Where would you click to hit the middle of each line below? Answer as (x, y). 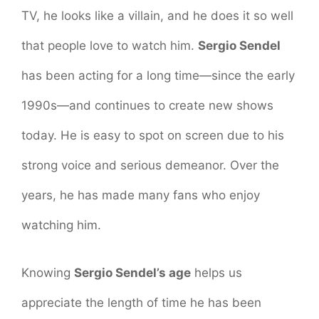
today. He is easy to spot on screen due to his (153, 135)
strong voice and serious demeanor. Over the (150, 165)
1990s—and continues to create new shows (147, 105)
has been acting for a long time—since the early (158, 75)
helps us (216, 273)
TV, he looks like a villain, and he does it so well (157, 15)
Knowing (48, 273)
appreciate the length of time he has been (141, 303)
